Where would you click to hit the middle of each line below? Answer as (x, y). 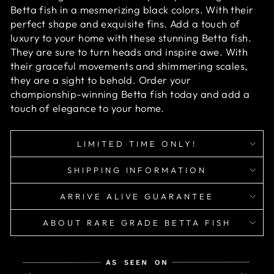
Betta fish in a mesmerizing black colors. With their (132, 9)
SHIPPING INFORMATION (137, 170)
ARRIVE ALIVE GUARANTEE (137, 196)
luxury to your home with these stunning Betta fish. (131, 38)
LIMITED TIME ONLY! (137, 144)
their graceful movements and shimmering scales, (129, 66)
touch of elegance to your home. (87, 108)
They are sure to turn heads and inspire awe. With (129, 52)
